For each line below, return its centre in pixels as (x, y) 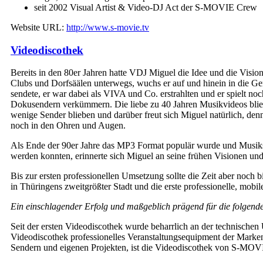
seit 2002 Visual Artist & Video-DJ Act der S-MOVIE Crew (146, 7)
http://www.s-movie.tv (108, 27)
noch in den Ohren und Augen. (68, 126)
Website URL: (38, 27)
